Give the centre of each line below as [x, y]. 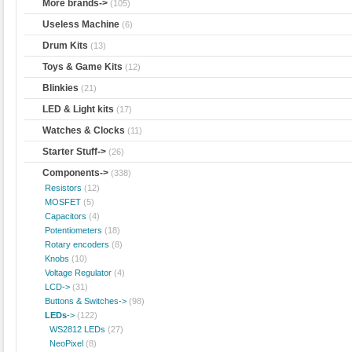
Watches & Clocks [84, 130]
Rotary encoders [75, 244]
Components [71, 172]
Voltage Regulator [76, 272]
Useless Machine [81, 24]
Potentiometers [71, 230]
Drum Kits [66, 45]
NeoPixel [62, 343]
